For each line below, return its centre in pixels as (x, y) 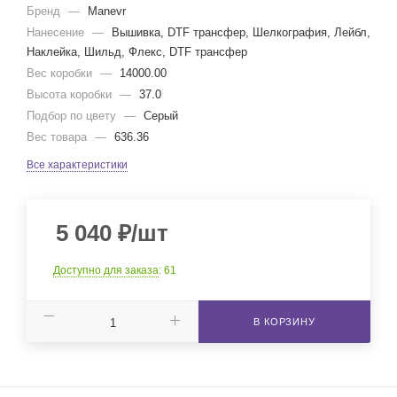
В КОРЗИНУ (284, 322)
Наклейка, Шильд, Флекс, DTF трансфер (137, 52)
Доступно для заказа (106, 270)
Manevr (107, 11)
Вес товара (58, 137)
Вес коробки (61, 73)
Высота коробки (71, 94)
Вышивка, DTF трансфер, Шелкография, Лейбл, (241, 32)
